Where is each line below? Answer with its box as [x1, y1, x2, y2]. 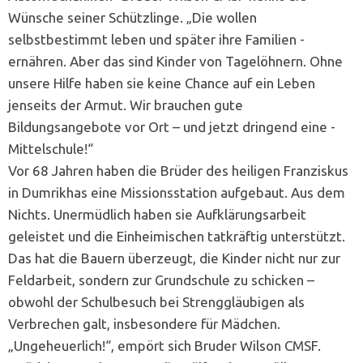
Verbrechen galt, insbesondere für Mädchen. [8, 316, 280, 332]
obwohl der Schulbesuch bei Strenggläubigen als [8, 294, 305, 310]
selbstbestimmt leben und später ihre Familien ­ [8, 32, 305, 48]
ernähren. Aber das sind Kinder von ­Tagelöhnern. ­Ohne [8, 53, 343, 70]
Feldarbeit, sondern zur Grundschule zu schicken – [8, 272, 314, 288]
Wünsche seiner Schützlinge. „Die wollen [8, 10, 257, 26]
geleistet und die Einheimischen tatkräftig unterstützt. [8, 228, 345, 245]
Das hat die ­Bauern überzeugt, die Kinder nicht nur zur [8, 250, 340, 267]
